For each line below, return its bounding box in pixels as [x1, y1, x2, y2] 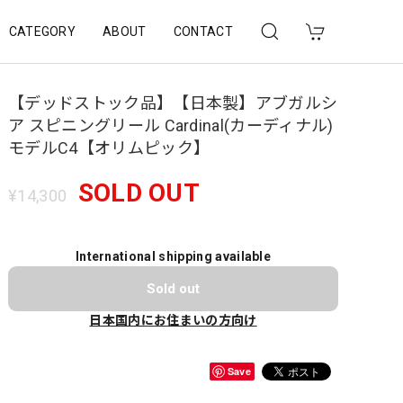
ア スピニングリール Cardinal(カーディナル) [8, 116, 334, 135]
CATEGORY [8, 23, 76, 39]
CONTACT [173, 23, 233, 39]
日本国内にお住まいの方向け [89, 313, 257, 327]
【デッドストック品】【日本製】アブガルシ [8, 94, 338, 112]
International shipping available [75, 249, 272, 264]
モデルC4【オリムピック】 [8, 139, 210, 157]
